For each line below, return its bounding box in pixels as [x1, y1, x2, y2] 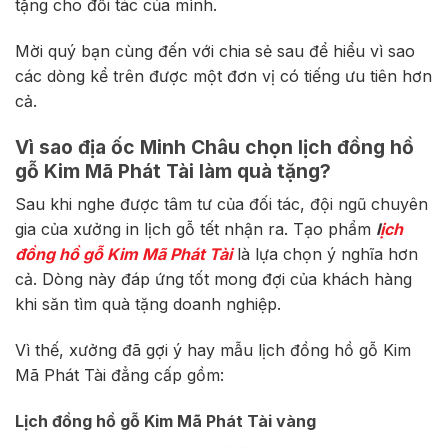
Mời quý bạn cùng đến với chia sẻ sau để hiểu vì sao [15, 40, 415, 61]
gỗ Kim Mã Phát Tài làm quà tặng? [15, 158, 331, 183]
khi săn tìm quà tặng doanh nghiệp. [15, 294, 281, 315]
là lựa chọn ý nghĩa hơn [232, 244, 418, 265]
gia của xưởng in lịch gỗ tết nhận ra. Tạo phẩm [15, 219, 376, 240]
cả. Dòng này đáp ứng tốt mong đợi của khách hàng [15, 269, 412, 290]
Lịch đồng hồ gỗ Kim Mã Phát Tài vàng [15, 410, 316, 431]
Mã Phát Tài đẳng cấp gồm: [15, 364, 224, 385]
